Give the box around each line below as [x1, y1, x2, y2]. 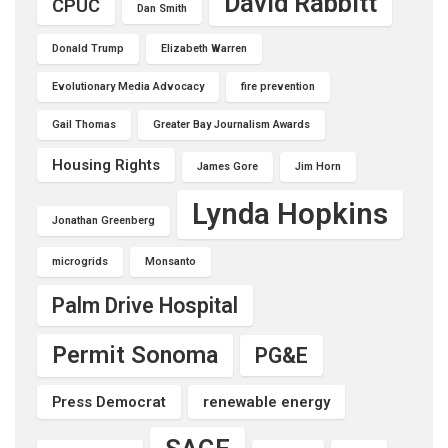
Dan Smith [137, 2, 187, 15]
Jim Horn [295, 160, 341, 173]
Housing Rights [52, 156, 160, 174]
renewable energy [203, 393, 330, 411]
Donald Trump [52, 42, 124, 55]
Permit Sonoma [52, 341, 218, 369]
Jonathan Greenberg [52, 214, 155, 227]
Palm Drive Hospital [52, 293, 238, 318]
